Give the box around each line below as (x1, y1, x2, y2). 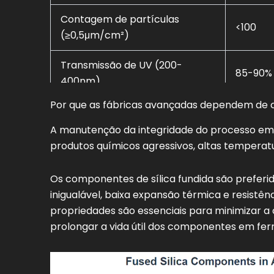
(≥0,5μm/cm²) (61, 28, 129, 42)
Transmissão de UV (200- (61, 57, 182, 72)
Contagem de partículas (61, 12, 179, 26)
